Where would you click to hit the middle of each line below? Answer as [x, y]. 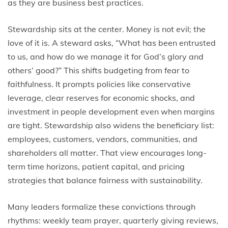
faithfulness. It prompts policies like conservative [99, 84]
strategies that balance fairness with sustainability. [105, 180]
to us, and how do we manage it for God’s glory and [106, 56]
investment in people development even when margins [111, 111]
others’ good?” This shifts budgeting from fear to [98, 70]
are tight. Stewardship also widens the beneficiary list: [111, 125]
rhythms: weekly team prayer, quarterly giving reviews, [113, 220]
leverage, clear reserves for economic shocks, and [101, 98]
